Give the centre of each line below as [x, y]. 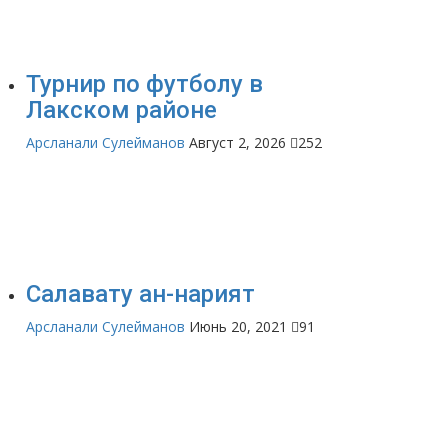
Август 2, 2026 [237, 142]
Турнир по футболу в [144, 83]
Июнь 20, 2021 [238, 326]
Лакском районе [121, 109]
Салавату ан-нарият [140, 293]
